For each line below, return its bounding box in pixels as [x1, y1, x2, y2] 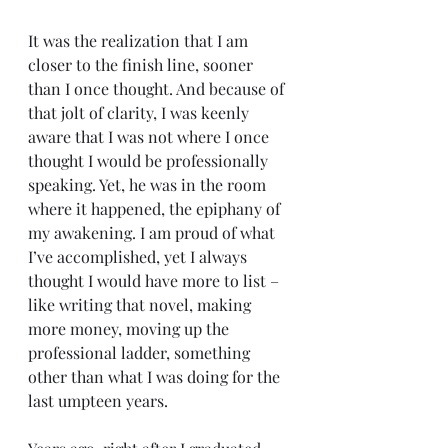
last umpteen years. [28, 389, 176, 411]
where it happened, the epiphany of [28, 197, 284, 219]
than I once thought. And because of [28, 77, 288, 99]
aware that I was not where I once [28, 125, 273, 147]
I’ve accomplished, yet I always [28, 245, 251, 267]
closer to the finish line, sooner [28, 53, 257, 75]
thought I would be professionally [28, 149, 272, 171]
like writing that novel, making [28, 293, 255, 315]
